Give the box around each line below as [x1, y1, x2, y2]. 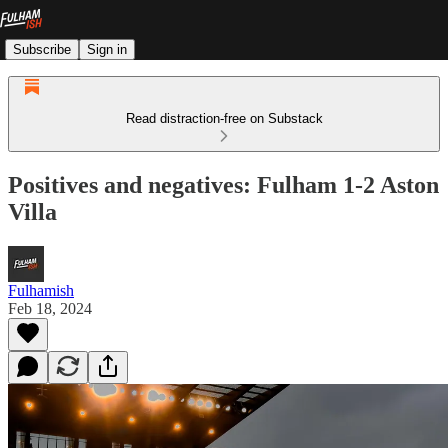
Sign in [87, 41, 127, 57]
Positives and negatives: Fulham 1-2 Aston [8, 171, 439, 198]
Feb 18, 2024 [8, 299, 92, 317]
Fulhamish [8, 281, 74, 299]
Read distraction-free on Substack [125, 111, 323, 126]
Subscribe [13, 41, 71, 57]
